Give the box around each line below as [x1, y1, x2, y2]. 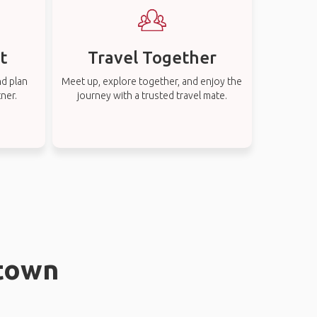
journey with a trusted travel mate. [76, 90, 227, 101]
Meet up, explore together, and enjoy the [62, 76, 243, 87]
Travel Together [87, 48, 217, 67]
